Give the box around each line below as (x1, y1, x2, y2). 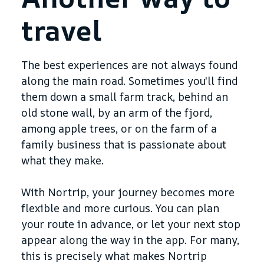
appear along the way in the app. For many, (21, 232, 239, 247)
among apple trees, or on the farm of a (21, 121, 217, 136)
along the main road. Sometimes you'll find (21, 73, 237, 88)
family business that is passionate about (21, 137, 226, 151)
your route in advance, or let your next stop (21, 216, 240, 231)
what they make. (21, 153, 104, 167)
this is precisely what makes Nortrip (21, 248, 207, 263)
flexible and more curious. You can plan (21, 200, 219, 215)
